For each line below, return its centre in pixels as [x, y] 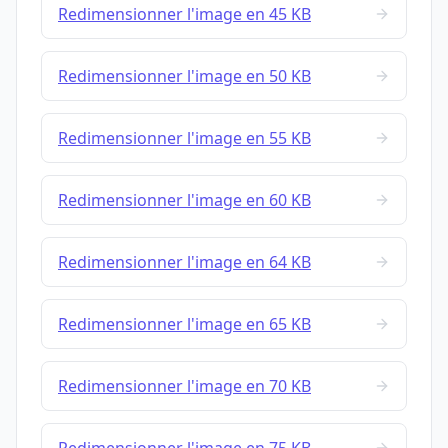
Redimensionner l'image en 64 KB [184, 262]
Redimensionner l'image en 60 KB [184, 200]
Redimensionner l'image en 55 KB [184, 138]
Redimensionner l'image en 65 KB [184, 324]
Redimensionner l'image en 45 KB [184, 14]
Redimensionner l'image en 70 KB [184, 386]
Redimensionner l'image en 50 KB [184, 76]
